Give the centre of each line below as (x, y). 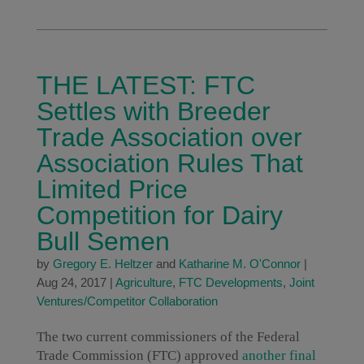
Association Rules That (169, 163)
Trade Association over (169, 137)
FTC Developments (230, 282)
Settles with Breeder (153, 111)
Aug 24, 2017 (71, 282)
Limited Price (112, 189)
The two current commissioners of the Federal (168, 337)
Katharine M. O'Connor (239, 264)
